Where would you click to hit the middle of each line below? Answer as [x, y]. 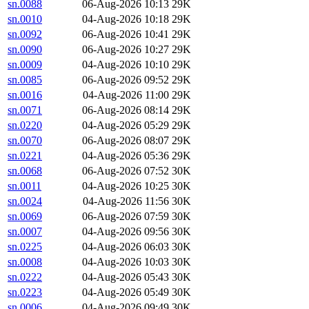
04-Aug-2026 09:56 [126, 232]
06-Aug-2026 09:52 [126, 80]
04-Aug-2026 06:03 [126, 247]
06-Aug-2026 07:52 [126, 171]
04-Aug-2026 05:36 [126, 156]
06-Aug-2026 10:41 [126, 34]
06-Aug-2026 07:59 [126, 217]
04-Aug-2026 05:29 [126, 126]
